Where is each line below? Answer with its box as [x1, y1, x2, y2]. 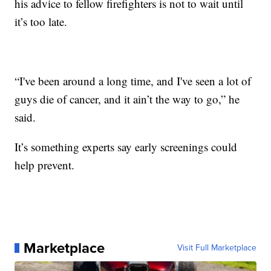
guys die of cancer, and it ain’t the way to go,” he [15, 91, 240, 106]
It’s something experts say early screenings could [15, 139, 238, 154]
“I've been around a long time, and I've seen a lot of [15, 73, 252, 88]
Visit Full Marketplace [177, 241, 256, 254]
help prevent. [15, 157, 75, 172]
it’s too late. [15, 13, 68, 29]
